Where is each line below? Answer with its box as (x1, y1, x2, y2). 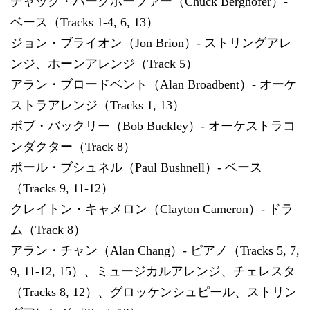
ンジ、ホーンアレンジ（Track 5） (10, 56, 198, 71)
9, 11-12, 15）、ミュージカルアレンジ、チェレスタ (10, 264, 295, 278)
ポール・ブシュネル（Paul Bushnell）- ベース (10, 160, 262, 174)
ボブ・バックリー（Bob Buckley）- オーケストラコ (10, 118, 295, 133)
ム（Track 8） (10, 222, 86, 237)
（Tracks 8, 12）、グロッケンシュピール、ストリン (10, 284, 297, 299)
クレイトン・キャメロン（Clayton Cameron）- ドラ (10, 201, 293, 216)
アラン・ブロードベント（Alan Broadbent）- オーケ (10, 77, 297, 91)
